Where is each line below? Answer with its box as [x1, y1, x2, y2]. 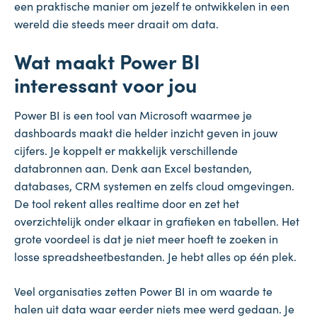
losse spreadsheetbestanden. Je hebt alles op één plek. [14, 248, 296, 265]
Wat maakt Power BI [14, 47, 200, 76]
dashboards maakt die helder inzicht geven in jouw [14, 125, 277, 141]
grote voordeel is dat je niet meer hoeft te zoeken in [14, 231, 278, 247]
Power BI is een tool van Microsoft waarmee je [14, 107, 252, 123]
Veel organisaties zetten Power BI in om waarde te [14, 283, 272, 299]
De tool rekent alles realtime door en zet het [14, 195, 239, 212]
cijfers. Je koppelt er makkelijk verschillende [14, 142, 238, 158]
